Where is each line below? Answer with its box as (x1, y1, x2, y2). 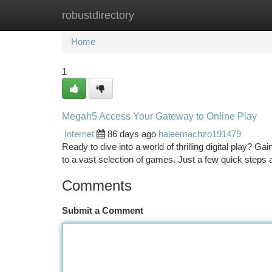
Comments (62, 177, 132, 194)
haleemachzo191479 (158, 129, 241, 139)
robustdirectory (62, 9, 134, 21)
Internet (64, 129, 94, 139)
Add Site (209, 10, 243, 20)
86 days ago (107, 129, 156, 139)
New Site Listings (123, 10, 191, 20)
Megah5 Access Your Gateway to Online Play (62, 111, 257, 121)
